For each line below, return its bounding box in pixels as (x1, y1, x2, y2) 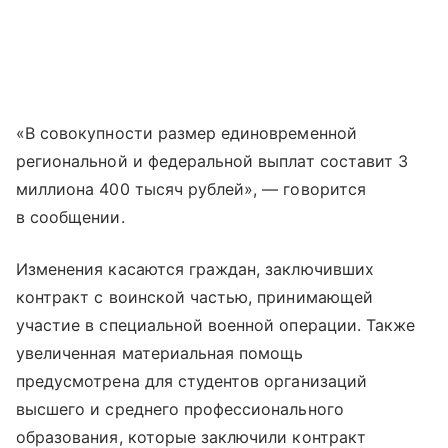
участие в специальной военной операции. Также (16, 315, 416, 336)
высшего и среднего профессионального (16, 399, 344, 420)
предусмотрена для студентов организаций (16, 371, 367, 392)
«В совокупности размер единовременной (16, 123, 357, 144)
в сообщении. (16, 207, 125, 228)
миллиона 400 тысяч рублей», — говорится (16, 179, 366, 200)
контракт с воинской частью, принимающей (16, 287, 373, 308)
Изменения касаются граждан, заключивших (16, 259, 374, 280)
